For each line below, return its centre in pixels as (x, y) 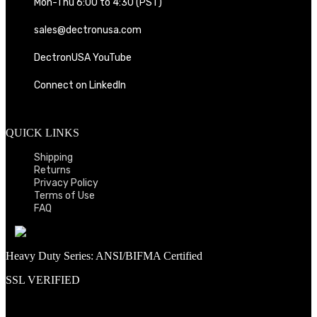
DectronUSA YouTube (83, 58)
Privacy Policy (66, 183)
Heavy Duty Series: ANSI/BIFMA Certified (104, 256)
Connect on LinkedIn (80, 86)
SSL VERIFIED (43, 280)
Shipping (53, 158)
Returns (52, 171)
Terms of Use (64, 196)
